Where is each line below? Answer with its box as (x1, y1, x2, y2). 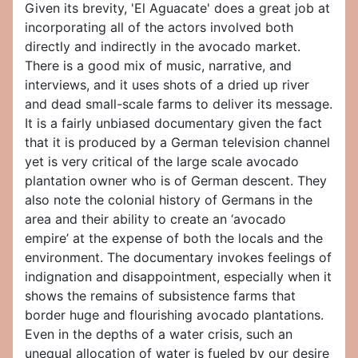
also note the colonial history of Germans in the (25, 192, 312, 209)
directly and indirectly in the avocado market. (25, 38, 300, 55)
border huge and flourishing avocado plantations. (25, 307, 324, 324)
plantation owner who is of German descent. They (25, 173, 327, 189)
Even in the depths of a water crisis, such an (25, 326, 292, 343)
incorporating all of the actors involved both (25, 19, 293, 36)
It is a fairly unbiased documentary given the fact (25, 115, 322, 132)
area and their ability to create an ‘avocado (25, 211, 286, 228)
